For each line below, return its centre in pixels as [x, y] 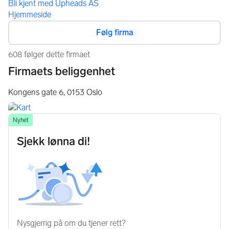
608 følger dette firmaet [49, 54]
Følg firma [114, 32]
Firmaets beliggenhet [62, 71]
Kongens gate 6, [37, 92]
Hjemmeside [30, 14]
